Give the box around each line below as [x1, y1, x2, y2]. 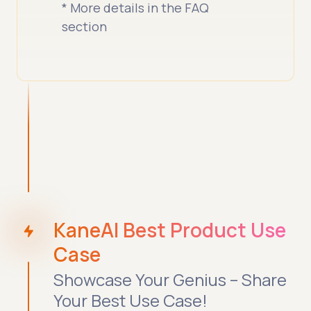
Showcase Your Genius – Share [53, 267, 287, 291]
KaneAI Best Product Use [53, 216, 287, 243]
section [62, 17, 108, 35]
